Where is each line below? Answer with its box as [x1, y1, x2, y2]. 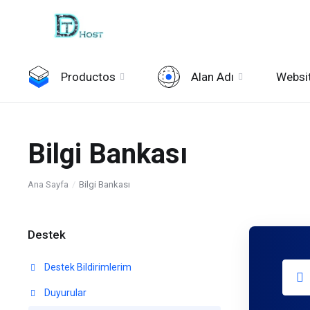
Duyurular [42, 287, 86, 298]
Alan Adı [191, 70, 234, 84]
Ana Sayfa [28, 179, 69, 190]
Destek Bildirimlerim [42, 262, 131, 273]
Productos [61, 70, 116, 84]
